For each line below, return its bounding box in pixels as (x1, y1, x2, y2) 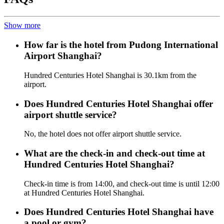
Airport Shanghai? (24, 50, 102, 61)
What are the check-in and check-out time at (24, 147, 205, 158)
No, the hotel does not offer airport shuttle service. (24, 129, 181, 138)
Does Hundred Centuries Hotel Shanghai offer (24, 98, 213, 109)
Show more (4, 21, 40, 30)
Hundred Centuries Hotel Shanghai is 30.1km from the (24, 70, 196, 79)
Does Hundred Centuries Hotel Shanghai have (24, 206, 213, 217)
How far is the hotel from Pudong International (24, 39, 218, 50)
